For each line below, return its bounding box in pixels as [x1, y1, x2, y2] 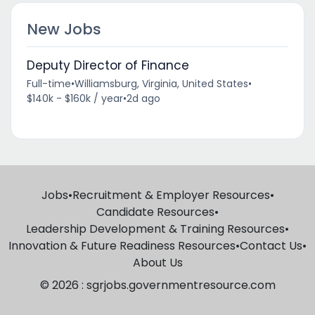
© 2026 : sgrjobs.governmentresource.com [39, 276, 276, 293]
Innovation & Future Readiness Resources [8, 237, 236, 254]
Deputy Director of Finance [26, 56, 189, 74]
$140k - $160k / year [26, 91, 123, 105]
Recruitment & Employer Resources [72, 186, 270, 203]
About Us [132, 254, 183, 271]
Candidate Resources [96, 203, 214, 220]
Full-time [26, 76, 71, 91]
